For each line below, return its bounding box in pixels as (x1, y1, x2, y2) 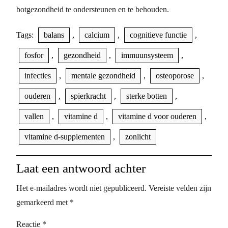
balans (44, 31, 64, 39)
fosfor (24, 51, 43, 60)
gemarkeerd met (16, 198, 70, 207)
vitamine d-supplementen (24, 132, 105, 141)
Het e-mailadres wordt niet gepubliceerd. (16, 184, 147, 192)
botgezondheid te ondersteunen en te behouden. (16, 5, 169, 14)
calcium (84, 31, 109, 39)
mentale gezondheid (71, 71, 135, 80)
